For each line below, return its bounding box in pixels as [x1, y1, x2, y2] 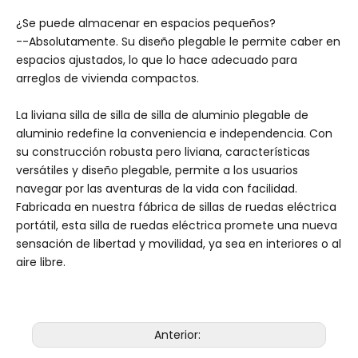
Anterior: [154, 327, 204, 343]
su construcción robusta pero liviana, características [16, 144, 310, 160]
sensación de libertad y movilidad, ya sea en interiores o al [16, 236, 341, 252]
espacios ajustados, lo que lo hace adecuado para [16, 52, 297, 68]
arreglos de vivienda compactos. [16, 70, 199, 86]
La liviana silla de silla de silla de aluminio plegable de [16, 107, 308, 123]
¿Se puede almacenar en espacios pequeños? [16, 15, 276, 31]
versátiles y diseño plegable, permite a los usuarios [16, 162, 298, 178]
